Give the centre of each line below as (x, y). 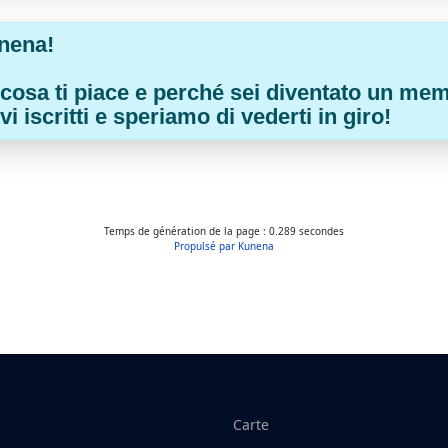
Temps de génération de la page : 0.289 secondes (224, 230)
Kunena (256, 245)
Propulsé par (206, 245)
